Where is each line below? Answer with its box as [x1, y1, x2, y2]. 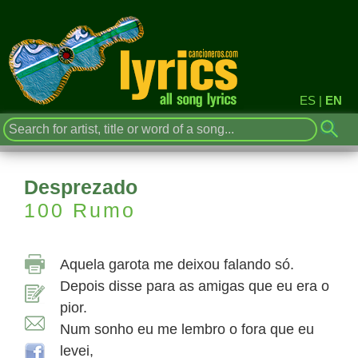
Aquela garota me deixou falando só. [60, 257, 294, 272]
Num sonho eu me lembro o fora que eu [60, 321, 314, 337]
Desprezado [24, 176, 137, 198]
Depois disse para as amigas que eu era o [60, 278, 329, 294]
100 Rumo [24, 199, 136, 221]
